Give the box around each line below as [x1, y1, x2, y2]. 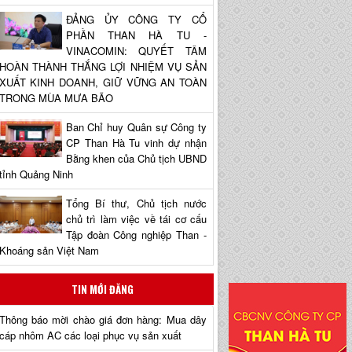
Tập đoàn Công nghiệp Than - [65, 226, 207, 242]
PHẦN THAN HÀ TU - [65, 27, 207, 42]
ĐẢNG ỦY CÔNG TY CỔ [65, 11, 207, 27]
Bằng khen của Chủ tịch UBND [65, 150, 207, 166]
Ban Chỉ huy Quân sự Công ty [65, 119, 207, 134]
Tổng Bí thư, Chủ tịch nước [65, 195, 207, 211]
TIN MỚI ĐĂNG [71, 280, 134, 297]
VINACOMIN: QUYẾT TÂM [65, 42, 207, 58]
